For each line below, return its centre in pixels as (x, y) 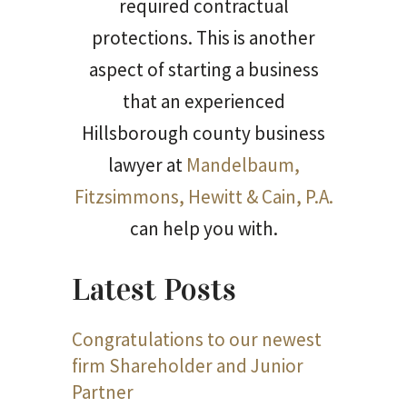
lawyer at (147, 164)
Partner (103, 392)
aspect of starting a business (203, 69)
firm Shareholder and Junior (188, 365)
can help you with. (203, 228)
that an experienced (203, 101)
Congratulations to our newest (197, 339)
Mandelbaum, (243, 164)
